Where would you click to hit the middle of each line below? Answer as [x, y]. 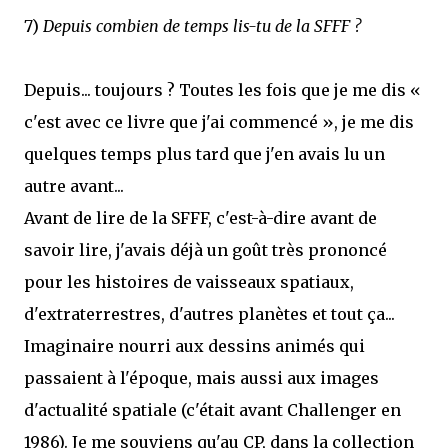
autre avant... [74, 186]
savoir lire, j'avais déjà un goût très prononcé [205, 250]
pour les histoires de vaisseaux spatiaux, [189, 282]
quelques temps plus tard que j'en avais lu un [204, 154]
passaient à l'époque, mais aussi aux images [201, 378]
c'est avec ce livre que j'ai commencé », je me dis [219, 122]
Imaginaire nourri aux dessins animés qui [194, 346]
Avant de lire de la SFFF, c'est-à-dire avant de [200, 218]
